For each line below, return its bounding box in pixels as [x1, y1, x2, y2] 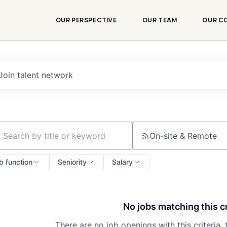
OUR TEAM [142, 16, 177, 24]
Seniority [58, 158, 87, 166]
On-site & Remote [149, 131, 217, 141]
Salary [112, 158, 133, 166]
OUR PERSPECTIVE [55, 16, 117, 24]
